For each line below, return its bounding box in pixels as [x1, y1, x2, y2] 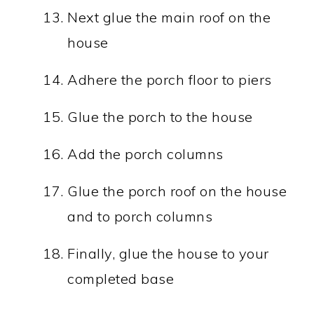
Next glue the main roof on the [67, 8, 271, 26]
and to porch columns [67, 207, 213, 225]
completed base [67, 269, 175, 287]
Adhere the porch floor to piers [67, 70, 272, 88]
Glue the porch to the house [67, 107, 253, 125]
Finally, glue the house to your [67, 244, 269, 262]
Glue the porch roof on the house [67, 182, 287, 200]
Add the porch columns [67, 144, 224, 163]
